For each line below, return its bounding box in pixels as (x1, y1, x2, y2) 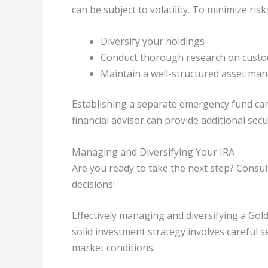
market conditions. (72, 241, 155, 255)
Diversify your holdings (100, 35, 205, 48)
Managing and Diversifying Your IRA (72, 145, 234, 159)
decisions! (72, 177, 115, 191)
